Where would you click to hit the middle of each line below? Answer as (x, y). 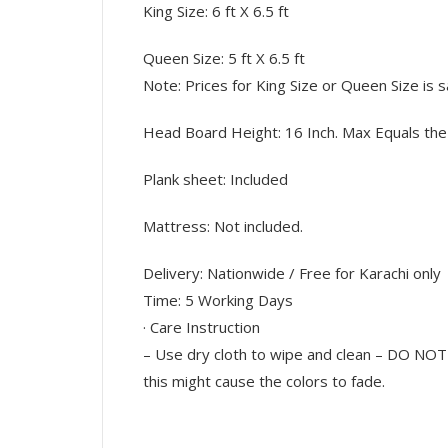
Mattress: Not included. (223, 226)
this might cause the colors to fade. (264, 381)
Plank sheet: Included (215, 179)
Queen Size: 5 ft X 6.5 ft (224, 58)
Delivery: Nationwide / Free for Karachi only (292, 273)
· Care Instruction (201, 327)
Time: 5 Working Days (218, 300)
